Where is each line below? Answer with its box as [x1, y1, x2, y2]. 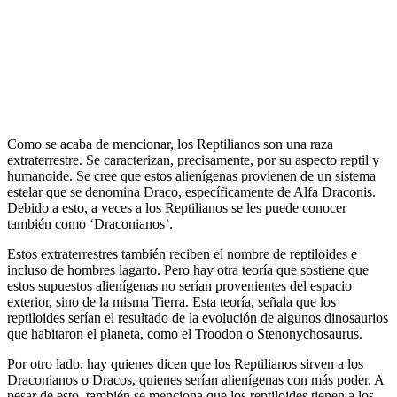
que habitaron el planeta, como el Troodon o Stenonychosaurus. [7, 325, 362, 341]
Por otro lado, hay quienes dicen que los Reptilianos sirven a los [7, 355, 363, 371]
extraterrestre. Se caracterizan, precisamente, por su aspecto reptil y [7, 152, 379, 167]
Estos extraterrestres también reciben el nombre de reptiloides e [7, 245, 357, 261]
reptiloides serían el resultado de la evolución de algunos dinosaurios [7, 309, 388, 325]
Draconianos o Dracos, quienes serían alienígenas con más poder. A [7, 371, 384, 387]
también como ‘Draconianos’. [7, 215, 173, 231]
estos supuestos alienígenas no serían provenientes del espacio [7, 277, 352, 293]
